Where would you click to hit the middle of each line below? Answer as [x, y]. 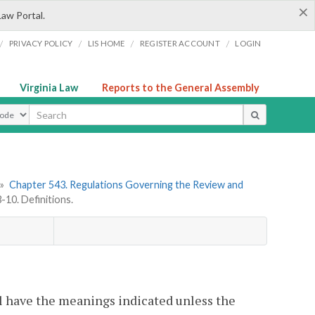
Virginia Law [49, 88]
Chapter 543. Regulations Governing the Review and [126, 185]
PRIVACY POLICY [41, 43]
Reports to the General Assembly [181, 88]
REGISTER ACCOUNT [180, 43]
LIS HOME [106, 43]
